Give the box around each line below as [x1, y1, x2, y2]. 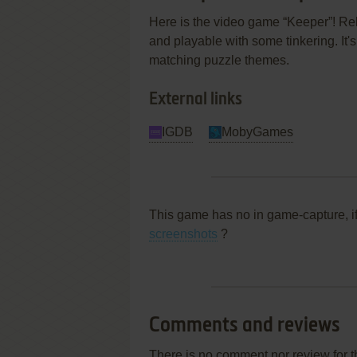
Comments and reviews [149, 316, 340, 336]
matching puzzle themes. [149, 53, 289, 67]
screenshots [149, 227, 218, 241]
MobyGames [222, 125, 293, 139]
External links [149, 91, 242, 108]
